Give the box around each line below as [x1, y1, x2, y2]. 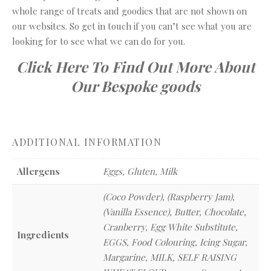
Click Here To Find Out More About [16, 57, 255, 76]
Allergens [17, 165, 60, 177]
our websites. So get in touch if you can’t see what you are [12, 20, 252, 32]
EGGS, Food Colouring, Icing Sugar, [103, 236, 247, 248]
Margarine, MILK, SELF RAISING [103, 251, 237, 263]
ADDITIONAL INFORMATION [12, 135, 162, 148]
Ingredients [17, 229, 69, 241]
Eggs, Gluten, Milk [103, 165, 177, 177]
